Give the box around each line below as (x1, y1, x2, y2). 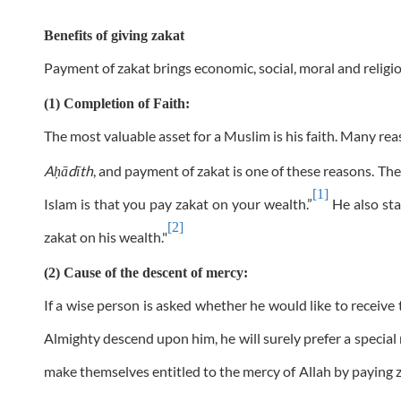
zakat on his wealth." (43, 228, 167, 246)
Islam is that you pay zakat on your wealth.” (43, 195, 313, 213)
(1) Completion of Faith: (43, 96, 190, 112)
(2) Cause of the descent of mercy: (43, 265, 248, 281)
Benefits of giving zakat (43, 28, 184, 44)
